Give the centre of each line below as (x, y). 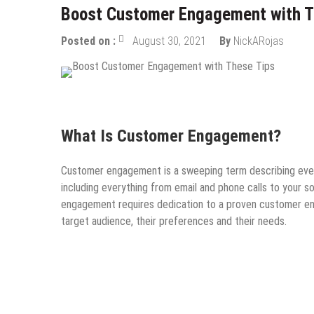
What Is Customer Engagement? (171, 136)
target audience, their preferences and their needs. (174, 221)
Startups (231, 97)
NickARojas (259, 41)
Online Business (163, 97)
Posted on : (90, 41)
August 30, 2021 (169, 41)
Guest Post (90, 97)
